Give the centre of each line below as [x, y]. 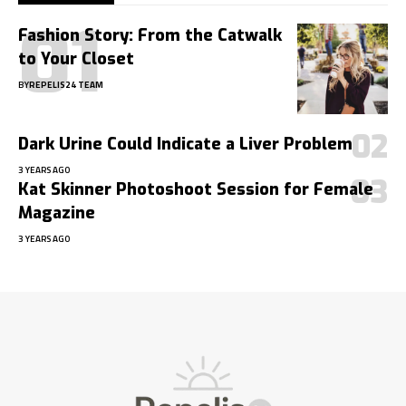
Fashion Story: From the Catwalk [150, 36]
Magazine [57, 213]
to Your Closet [76, 59]
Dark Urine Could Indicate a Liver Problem [185, 145]
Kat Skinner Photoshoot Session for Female [196, 190]
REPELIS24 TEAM [66, 85]
